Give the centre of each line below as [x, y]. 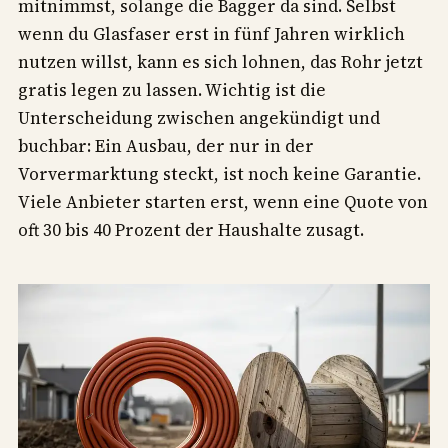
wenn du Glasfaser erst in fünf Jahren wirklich [211, 33]
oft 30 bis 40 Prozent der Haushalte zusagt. [191, 229]
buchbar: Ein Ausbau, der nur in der [166, 145]
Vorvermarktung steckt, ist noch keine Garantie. [219, 173]
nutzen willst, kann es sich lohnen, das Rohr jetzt [220, 61]
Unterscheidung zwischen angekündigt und [199, 117]
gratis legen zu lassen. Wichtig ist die [172, 89]
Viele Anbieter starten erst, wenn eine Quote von [223, 201]
